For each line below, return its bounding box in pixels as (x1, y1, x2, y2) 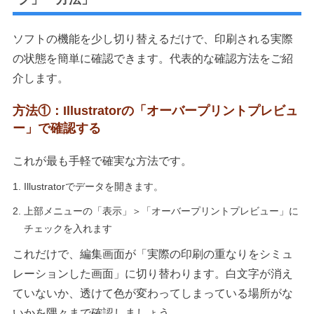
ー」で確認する (12, 121, 101, 135)
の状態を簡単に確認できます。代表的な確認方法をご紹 (12, 53, 293, 64)
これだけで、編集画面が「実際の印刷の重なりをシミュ (12, 248, 293, 260)
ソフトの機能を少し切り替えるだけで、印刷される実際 (12, 33, 293, 45)
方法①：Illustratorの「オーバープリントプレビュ (12, 104, 298, 118)
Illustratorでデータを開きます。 (23, 181, 163, 192)
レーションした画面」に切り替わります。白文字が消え (12, 268, 293, 280)
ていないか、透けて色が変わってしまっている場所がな (12, 287, 293, 299)
